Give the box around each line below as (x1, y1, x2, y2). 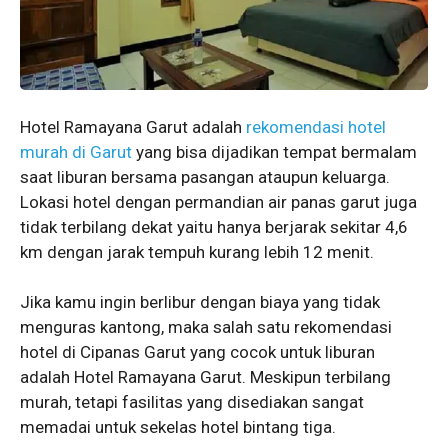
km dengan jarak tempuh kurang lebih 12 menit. (20, 241, 374, 262)
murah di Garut (20, 141, 132, 162)
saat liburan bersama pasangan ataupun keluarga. (20, 166, 390, 187)
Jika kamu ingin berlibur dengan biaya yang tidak (20, 292, 380, 313)
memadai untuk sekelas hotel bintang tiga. (20, 417, 336, 438)
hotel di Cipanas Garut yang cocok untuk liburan (20, 342, 375, 363)
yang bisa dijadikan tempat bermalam (132, 141, 417, 162)
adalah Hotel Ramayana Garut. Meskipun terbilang (20, 367, 391, 388)
